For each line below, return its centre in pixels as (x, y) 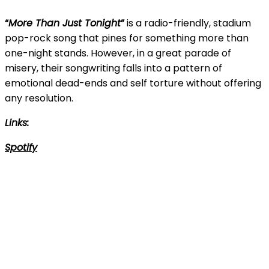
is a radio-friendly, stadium (188, 23)
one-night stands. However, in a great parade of (118, 53)
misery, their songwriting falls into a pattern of (113, 68)
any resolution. (39, 98)
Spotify (21, 147)
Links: (17, 122)
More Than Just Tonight (65, 23)
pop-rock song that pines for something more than (127, 38)
